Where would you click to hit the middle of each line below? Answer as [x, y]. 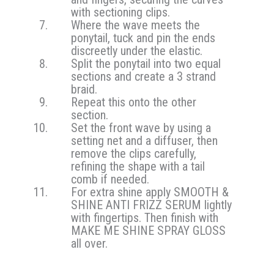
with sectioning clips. [121, 12]
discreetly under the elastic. [137, 50]
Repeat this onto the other [134, 102]
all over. [90, 243]
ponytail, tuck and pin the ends [143, 38]
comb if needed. [110, 179]
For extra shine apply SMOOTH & [150, 192]
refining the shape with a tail [138, 166]
